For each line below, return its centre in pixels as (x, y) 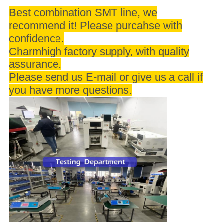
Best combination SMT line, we (83, 12)
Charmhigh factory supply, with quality (99, 51)
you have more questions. (70, 90)
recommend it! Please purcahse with (95, 25)
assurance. (35, 64)
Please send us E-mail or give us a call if (106, 77)
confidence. (36, 38)
